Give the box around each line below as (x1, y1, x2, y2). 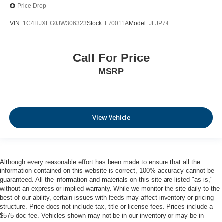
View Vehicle (92, 113, 130, 122)
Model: (129, 20, 149, 27)
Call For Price (72, 51, 150, 64)
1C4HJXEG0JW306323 (23, 20, 87, 27)
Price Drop (17, 2, 46, 10)
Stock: (87, 20, 105, 27)
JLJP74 (149, 20, 169, 27)
